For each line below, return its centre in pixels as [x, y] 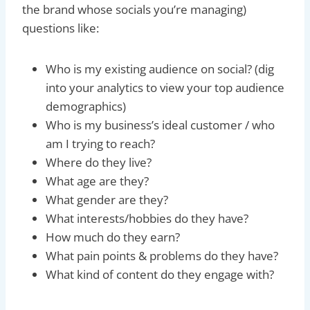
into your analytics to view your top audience [165, 87]
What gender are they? [107, 199]
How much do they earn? [113, 237]
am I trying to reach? [100, 143]
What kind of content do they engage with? [160, 274]
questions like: [61, 28]
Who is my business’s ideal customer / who [160, 125]
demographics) [86, 106]
